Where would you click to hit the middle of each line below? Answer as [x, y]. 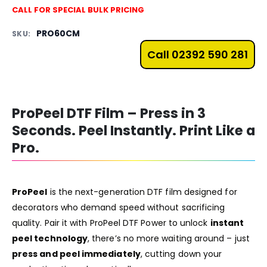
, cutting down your [181, 254]
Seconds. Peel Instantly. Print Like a [133, 130]
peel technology [50, 239]
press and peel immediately [76, 254]
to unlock [188, 223]
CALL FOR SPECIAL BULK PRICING [78, 10]
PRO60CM [58, 33]
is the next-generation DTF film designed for [142, 192]
